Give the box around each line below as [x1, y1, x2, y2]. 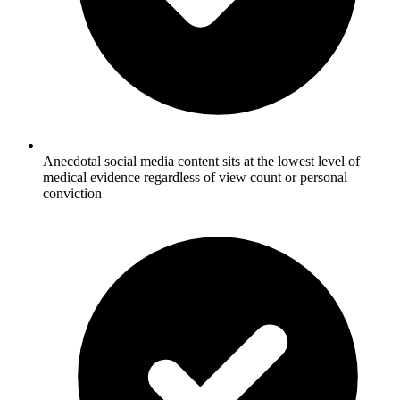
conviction [43, 185, 102, 201]
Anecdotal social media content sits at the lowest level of [43, 153, 360, 169]
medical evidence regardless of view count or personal [43, 169, 347, 185]
